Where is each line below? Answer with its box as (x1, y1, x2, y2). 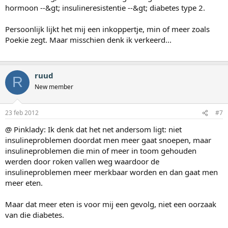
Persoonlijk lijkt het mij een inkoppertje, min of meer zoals (5, 23, 210, 34)
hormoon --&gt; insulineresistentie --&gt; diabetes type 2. (5, 2, 205, 13)
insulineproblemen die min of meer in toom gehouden (5, 146, 196, 156)
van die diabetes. (5, 210, 64, 220)
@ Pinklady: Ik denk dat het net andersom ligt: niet (5, 124, 182, 135)
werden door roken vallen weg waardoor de (5, 156, 159, 167)
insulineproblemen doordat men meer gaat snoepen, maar (5, 135, 211, 146)
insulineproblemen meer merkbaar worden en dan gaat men (5, 167, 218, 178)
